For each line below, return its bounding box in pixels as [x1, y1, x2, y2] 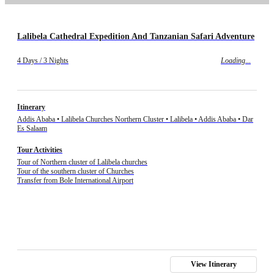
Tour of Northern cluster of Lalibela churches [17, 158, 147, 167]
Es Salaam [17, 124, 47, 133]
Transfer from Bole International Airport [17, 176, 133, 185]
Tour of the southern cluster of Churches [17, 167, 134, 176]
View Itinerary [190, 260, 237, 269]
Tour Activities [17, 146, 62, 155]
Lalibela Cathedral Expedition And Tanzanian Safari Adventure [17, 31, 254, 42]
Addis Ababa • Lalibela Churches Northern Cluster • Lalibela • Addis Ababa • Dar [17, 115, 253, 124]
